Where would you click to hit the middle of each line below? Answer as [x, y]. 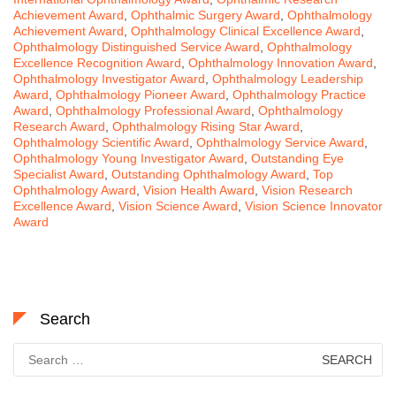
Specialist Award [59, 174]
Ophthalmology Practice [299, 94]
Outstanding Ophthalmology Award [209, 174]
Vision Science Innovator [314, 206]
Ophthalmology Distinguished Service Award [137, 46]
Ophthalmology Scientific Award [101, 142]
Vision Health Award [199, 190]
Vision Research [307, 190]
